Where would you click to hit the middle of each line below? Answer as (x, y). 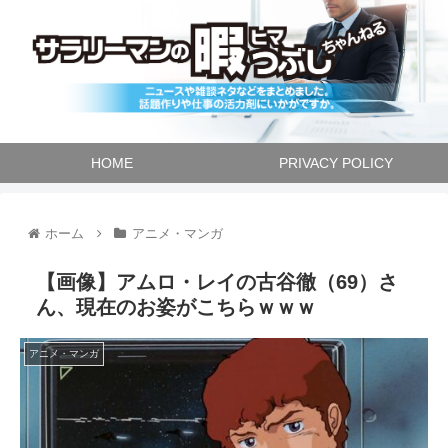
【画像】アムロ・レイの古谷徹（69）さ (217, 281)
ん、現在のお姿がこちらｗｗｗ (176, 306)
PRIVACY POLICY (336, 162)
